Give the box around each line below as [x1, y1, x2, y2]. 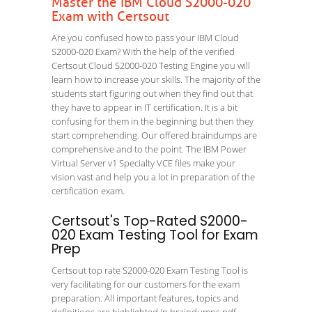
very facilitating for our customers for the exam [52, 278, 240, 290]
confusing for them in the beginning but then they [52, 115, 253, 127]
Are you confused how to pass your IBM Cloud [52, 31, 239, 44]
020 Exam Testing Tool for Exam [52, 226, 258, 244]
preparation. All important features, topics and [52, 292, 239, 304]
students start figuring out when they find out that [52, 87, 253, 100]
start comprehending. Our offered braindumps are [52, 129, 257, 141]
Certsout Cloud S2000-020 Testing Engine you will [52, 59, 250, 72]
